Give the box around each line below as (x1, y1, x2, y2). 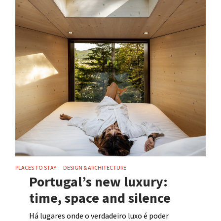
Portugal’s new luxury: (29, 173, 168, 191)
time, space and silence (29, 189, 171, 207)
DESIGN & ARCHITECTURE (63, 164, 127, 172)
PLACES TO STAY (15, 164, 57, 172)
